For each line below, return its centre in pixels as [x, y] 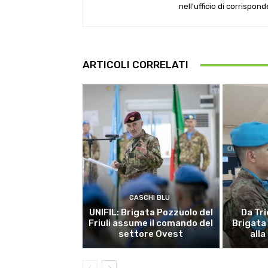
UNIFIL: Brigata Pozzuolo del [151, 213]
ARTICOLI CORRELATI [135, 65]
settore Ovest [151, 234]
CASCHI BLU [149, 198]
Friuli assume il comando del [151, 223]
